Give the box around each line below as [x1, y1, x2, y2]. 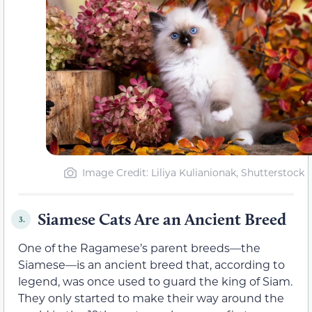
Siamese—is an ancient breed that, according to [18, 257, 285, 272]
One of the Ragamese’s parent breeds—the [18, 240, 260, 256]
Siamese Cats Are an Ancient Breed [38, 209, 286, 230]
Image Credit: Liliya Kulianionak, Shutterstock [82, 166, 304, 180]
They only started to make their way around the [18, 290, 284, 306]
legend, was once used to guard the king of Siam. [18, 274, 292, 289]
